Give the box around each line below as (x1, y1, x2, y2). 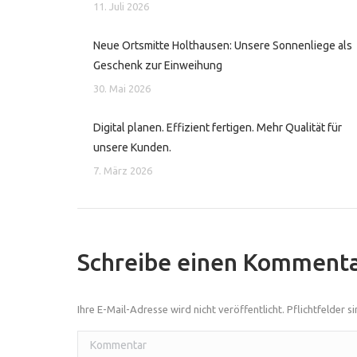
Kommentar (77, 333, 134, 347)
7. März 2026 (93, 164, 152, 176)
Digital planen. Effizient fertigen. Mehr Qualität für (93, 120, 342, 134)
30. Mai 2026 (93, 82, 151, 94)
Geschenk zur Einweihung (93, 58, 222, 72)
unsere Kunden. (93, 140, 171, 154)
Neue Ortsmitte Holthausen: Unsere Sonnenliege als (93, 38, 352, 52)
